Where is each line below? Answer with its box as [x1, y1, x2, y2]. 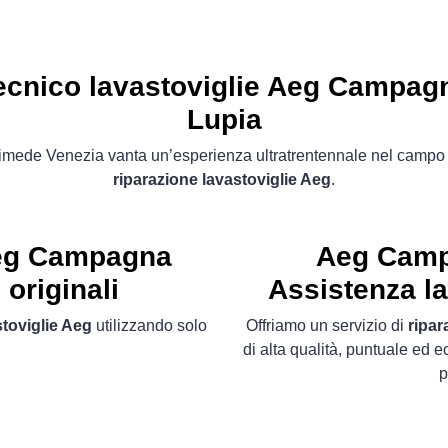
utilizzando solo [91, 317, 207, 334]
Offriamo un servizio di [245, 317, 408, 334]
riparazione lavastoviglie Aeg [113, 171, 331, 188]
